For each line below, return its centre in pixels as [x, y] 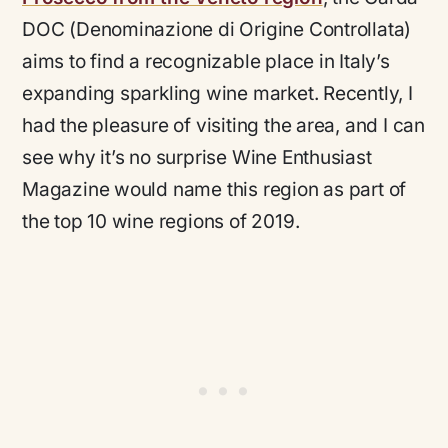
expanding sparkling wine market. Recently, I [217, 94]
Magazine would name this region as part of [214, 190]
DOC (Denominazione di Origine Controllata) [217, 30]
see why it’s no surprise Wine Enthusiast [197, 158]
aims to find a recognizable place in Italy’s [206, 62]
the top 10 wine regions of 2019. [161, 222]
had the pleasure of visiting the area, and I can [223, 126]
